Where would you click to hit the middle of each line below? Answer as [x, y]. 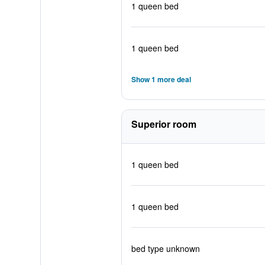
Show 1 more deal [161, 79]
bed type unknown [165, 248]
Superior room [164, 124]
